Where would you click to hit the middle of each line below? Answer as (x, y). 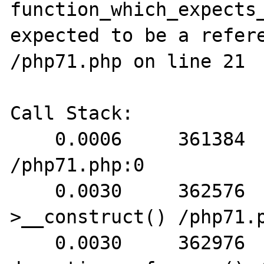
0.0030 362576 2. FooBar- (33, 191)
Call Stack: (72, 113)
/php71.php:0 (77, 165)
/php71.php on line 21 (128, 61)
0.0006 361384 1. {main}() (33, 139)
